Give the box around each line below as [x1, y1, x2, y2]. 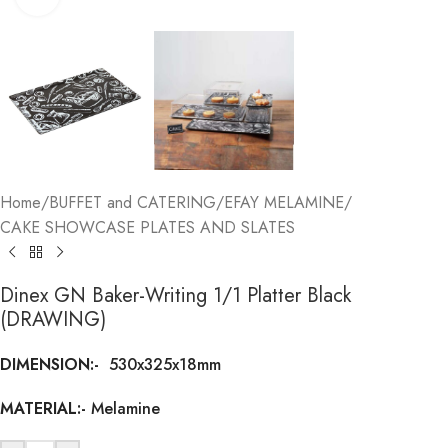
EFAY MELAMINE [224, 191, 344, 215]
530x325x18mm [104, 353, 221, 377]
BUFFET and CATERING [49, 191, 216, 215]
